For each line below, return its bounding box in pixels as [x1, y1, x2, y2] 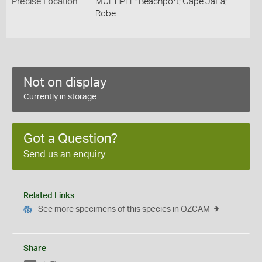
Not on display [23, 76, 107, 89]
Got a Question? [23, 132, 118, 145]
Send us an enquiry [23, 150, 105, 159]
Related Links [23, 192, 74, 200]
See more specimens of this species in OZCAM [38, 205, 210, 213]
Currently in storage [23, 93, 96, 101]
